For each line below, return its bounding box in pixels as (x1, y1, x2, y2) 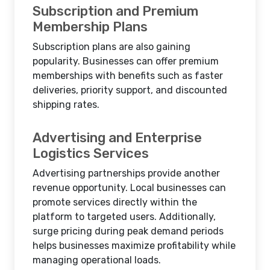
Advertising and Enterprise (33, 130, 202, 146)
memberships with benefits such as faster (33, 70, 223, 81)
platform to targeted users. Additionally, (33, 211, 216, 222)
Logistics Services (33, 145, 149, 162)
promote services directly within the (33, 196, 197, 208)
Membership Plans (33, 19, 148, 35)
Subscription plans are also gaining (33, 41, 190, 52)
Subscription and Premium (33, 3, 198, 19)
